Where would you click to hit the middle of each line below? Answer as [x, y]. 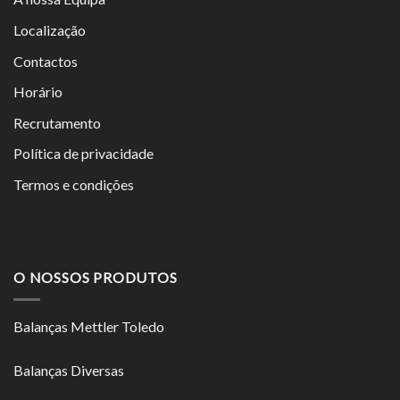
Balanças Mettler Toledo [89, 326]
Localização [50, 29]
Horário [38, 92]
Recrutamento [57, 122]
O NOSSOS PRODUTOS [96, 278]
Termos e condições [74, 184]
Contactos [46, 61]
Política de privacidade [83, 154]
